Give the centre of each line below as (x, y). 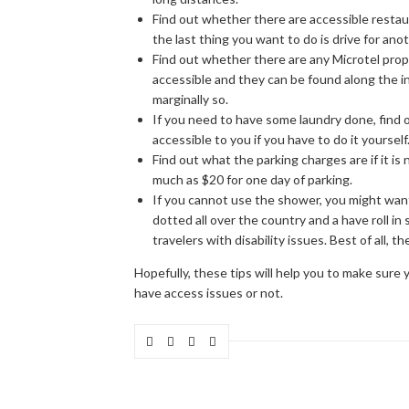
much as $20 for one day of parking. (252, 179)
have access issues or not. (209, 292)
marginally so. (190, 99)
